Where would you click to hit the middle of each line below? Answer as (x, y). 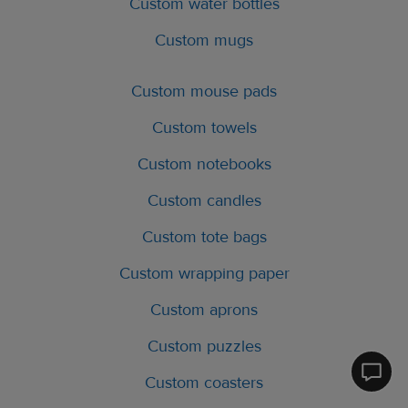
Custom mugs (204, 41)
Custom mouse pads (204, 92)
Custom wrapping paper (204, 274)
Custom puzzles (204, 347)
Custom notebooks (204, 165)
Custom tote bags (204, 238)
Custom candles (204, 201)
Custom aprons (204, 311)
